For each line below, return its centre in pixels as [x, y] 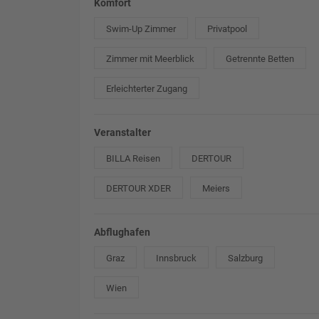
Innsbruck [177, 258]
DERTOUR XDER [139, 188]
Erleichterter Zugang [147, 88]
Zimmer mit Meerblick [151, 58]
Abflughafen [122, 232]
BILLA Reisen [134, 158]
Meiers [216, 188]
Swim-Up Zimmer [141, 28]
